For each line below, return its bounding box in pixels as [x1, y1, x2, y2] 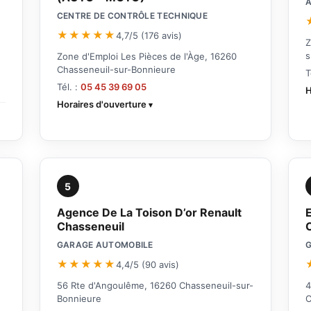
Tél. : [56, 81, 81, 93]
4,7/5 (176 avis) [115, 29, 182, 41]
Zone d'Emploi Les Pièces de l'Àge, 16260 [56, 51, 237, 62]
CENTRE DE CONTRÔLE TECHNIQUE [56, 10, 208, 22]
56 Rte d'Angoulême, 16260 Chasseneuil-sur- [56, 280, 253, 292]
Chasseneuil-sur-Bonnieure [56, 64, 176, 76]
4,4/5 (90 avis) [115, 258, 179, 270]
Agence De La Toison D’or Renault [56, 205, 242, 220]
